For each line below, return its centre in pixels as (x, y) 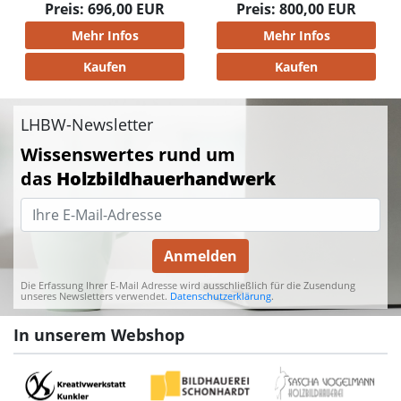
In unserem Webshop (99, 334)
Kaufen (105, 66)
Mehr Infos (105, 35)
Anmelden (200, 256)
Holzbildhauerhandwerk (166, 178)
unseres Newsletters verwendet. (95, 295)
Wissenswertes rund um (128, 154)
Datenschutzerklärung (221, 295)
